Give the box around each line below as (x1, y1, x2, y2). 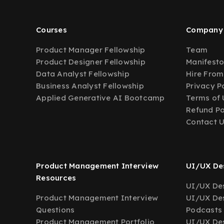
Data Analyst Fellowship (36, 69, 129, 78)
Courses (36, 25, 67, 34)
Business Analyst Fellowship (36, 81, 144, 90)
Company (186, 25, 223, 34)
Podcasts (186, 205, 222, 214)
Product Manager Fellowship (36, 45, 145, 54)
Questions (36, 205, 75, 214)
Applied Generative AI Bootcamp (36, 93, 165, 102)
